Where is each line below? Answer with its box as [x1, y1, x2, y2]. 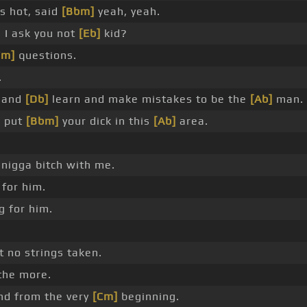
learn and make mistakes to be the [49, 93, 250, 106]
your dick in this [59, 114, 153, 128]
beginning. [118, 290, 180, 304]
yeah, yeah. [95, 5, 160, 19]
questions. [15, 49, 77, 62]
